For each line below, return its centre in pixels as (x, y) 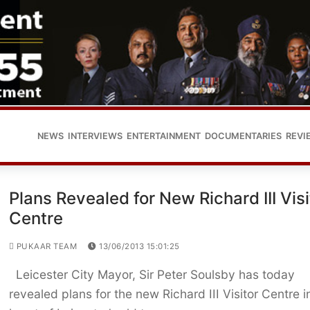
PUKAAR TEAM (46, 247)
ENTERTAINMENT (164, 136)
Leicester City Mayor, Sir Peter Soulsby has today (152, 275)
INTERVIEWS (95, 136)
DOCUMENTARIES (243, 136)
